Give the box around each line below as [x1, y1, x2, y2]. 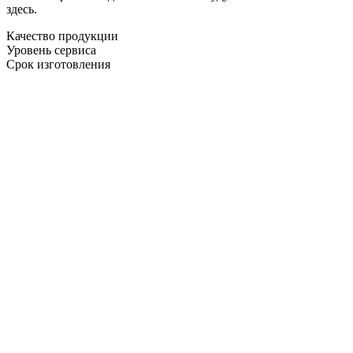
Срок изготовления [6, 57, 110, 71]
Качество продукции [6, 28, 118, 43]
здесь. [6, 2, 37, 16]
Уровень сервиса [6, 43, 96, 57]
